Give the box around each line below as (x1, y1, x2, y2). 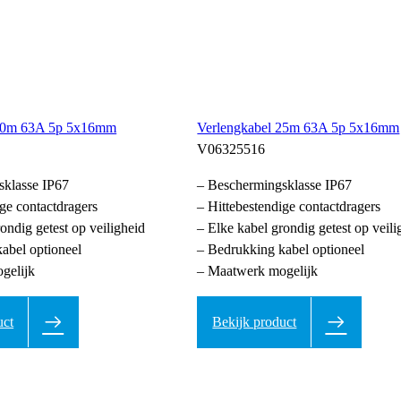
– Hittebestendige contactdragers (197, 198, 381, 214)
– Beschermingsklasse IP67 (197, 176, 353, 192)
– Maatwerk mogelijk (197, 262, 319, 278)
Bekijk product (212, 313, 297, 329)
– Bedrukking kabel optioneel (197, 241, 365, 257)
